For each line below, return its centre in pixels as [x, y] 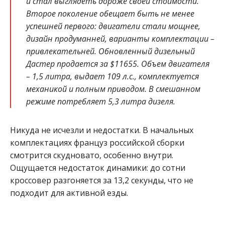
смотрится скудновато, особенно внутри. [92, 155]
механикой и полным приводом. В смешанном [113, 89]
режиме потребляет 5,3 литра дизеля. [101, 101]
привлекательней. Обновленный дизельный [110, 51]
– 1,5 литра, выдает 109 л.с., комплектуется [113, 76]
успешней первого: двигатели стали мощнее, [113, 26]
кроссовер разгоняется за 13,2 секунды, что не [102, 180]
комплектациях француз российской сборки [97, 142]
